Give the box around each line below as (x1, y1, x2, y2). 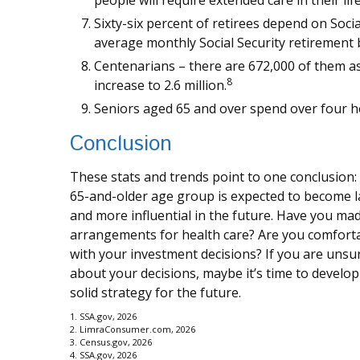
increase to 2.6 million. (94, 76, 227, 95)
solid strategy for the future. (70, 284, 241, 302)
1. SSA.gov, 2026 (70, 310, 137, 323)
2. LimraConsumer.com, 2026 (70, 323, 195, 336)
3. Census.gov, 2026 (70, 336, 152, 349)
